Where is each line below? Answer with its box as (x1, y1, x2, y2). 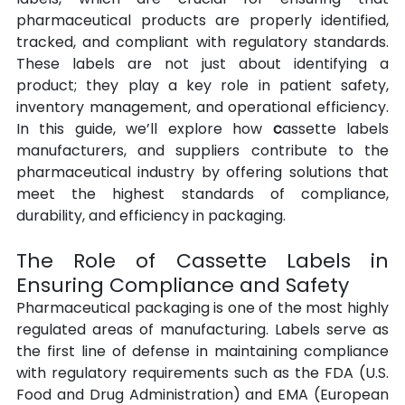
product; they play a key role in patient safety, (16, 75, 389, 96)
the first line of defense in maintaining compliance (16, 341, 389, 362)
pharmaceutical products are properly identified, (16, 10, 389, 31)
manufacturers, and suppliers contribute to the (16, 140, 389, 161)
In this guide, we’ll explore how (16, 118, 273, 139)
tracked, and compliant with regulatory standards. (16, 32, 389, 52)
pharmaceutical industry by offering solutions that (16, 162, 389, 183)
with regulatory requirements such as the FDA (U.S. (16, 363, 389, 383)
